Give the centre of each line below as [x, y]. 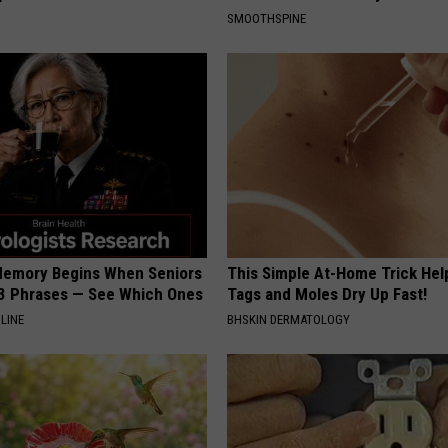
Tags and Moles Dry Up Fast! [327, 293]
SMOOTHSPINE [267, 18]
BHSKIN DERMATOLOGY [289, 319]
